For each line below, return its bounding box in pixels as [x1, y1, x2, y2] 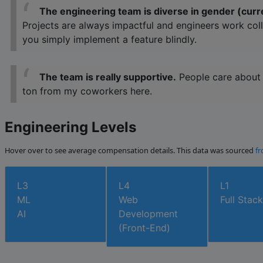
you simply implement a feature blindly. [22, 33, 197, 46]
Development [119, 208, 178, 220]
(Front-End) [119, 222, 170, 234]
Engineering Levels [5, 119, 136, 136]
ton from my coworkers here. [22, 85, 152, 97]
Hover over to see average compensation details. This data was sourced [5, 145, 255, 156]
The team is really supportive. [39, 71, 176, 83]
